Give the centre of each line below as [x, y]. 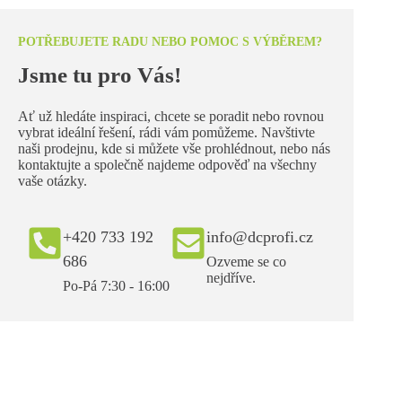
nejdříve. [232, 278]
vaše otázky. [52, 181]
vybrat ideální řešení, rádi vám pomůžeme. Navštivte [166, 133]
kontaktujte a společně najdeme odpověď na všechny [167, 165]
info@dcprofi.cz [260, 237]
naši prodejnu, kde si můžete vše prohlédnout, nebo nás [174, 149]
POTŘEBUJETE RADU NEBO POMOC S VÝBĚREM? [170, 41]
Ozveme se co [247, 262]
